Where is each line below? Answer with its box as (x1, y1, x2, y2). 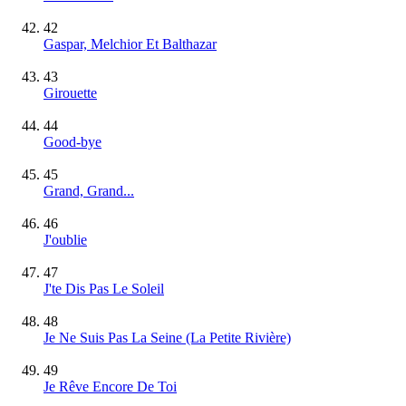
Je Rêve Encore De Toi (43, 378, 177, 394)
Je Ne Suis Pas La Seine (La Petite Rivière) (43, 329, 291, 345)
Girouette (43, 84, 97, 101)
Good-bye (43, 133, 101, 150)
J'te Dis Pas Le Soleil (43, 280, 164, 296)
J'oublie (43, 231, 87, 247)
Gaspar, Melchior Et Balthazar (43, 35, 217, 52)
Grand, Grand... (43, 182, 134, 198)
